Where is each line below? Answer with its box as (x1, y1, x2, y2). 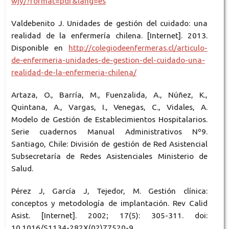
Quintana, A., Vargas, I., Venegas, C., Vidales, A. (11, 102, 208, 111)
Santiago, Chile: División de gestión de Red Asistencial (11, 139, 208, 148)
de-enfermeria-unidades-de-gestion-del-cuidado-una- (11, 55, 205, 64)
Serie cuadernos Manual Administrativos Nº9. (11, 127, 208, 136)
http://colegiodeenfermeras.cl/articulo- (68, 43, 208, 52)
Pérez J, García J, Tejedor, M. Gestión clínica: (11, 186, 208, 195)
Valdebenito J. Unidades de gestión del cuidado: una (11, 18, 208, 28)
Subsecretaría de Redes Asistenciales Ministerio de (11, 151, 208, 161)
